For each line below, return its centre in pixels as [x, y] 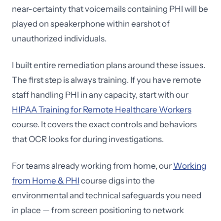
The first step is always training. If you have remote [107, 80]
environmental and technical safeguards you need [107, 195]
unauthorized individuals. [59, 38]
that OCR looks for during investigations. [88, 139]
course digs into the [117, 181]
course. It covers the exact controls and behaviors [104, 124]
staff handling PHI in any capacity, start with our [100, 95]
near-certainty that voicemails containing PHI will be [110, 9]
